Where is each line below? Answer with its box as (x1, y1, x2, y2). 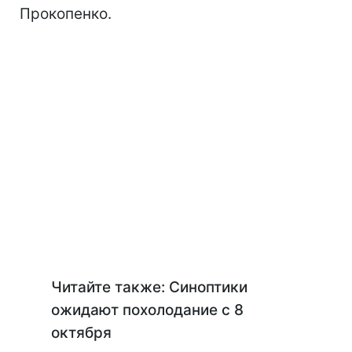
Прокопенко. (20, 5, 112, 23)
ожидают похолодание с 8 (51, 301, 244, 319)
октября (51, 324, 112, 342)
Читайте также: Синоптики (51, 278, 247, 296)
